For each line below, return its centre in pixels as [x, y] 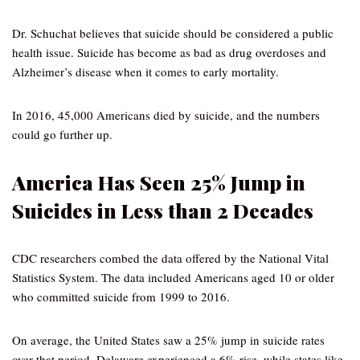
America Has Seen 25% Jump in [159, 182]
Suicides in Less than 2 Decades [163, 210]
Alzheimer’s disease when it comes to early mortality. [145, 72]
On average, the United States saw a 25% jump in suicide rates [168, 340]
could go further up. [62, 134]
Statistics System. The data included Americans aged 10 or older [173, 277]
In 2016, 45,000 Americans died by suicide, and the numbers [166, 115]
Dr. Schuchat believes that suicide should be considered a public [173, 33]
